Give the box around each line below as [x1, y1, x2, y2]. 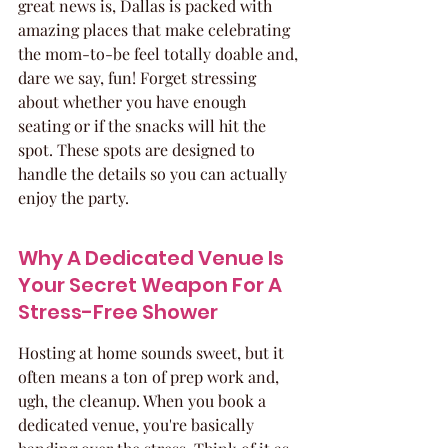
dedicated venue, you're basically [18, 414, 258, 435]
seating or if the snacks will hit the [18, 115, 270, 136]
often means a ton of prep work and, [18, 366, 283, 387]
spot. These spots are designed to [18, 139, 259, 160]
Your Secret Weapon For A [18, 271, 286, 299]
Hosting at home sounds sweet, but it [18, 342, 288, 363]
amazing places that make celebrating [18, 19, 294, 40]
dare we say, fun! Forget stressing [18, 67, 260, 88]
